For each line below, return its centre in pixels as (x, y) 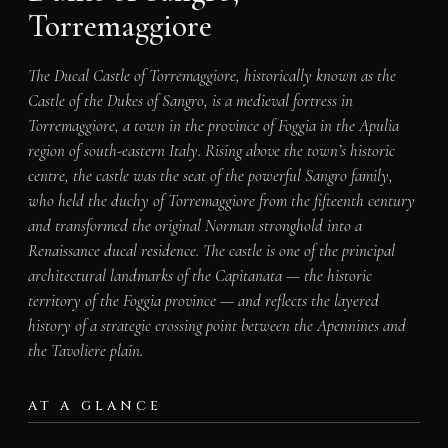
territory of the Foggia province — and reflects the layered (203, 300)
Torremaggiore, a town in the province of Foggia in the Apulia (213, 125)
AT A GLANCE (95, 405)
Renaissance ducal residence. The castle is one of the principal (211, 250)
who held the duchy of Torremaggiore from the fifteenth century (221, 200)
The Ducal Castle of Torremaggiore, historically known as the (211, 75)
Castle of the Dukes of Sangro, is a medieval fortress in (190, 100)
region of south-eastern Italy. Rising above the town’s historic (211, 150)
